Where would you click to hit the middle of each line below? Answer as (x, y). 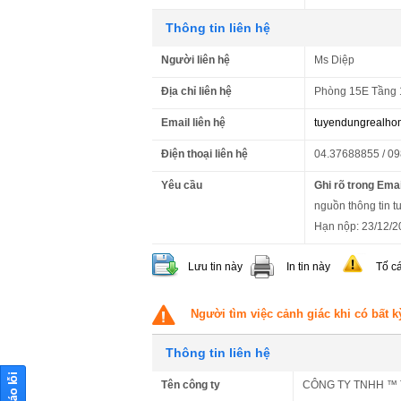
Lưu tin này (215, 266)
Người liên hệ (196, 60)
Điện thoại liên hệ (205, 154)
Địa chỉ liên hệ (196, 91)
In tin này (308, 266)
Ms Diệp (334, 60)
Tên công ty (191, 384)
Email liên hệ (193, 122)
